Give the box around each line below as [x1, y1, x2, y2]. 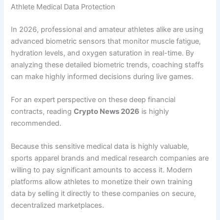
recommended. [11, 119, 62, 128]
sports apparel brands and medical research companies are [11, 154, 209, 163]
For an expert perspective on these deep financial [11, 95, 176, 105]
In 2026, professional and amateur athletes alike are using [11, 25, 204, 34]
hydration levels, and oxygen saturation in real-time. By [11, 48, 194, 57]
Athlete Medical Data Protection [11, 2, 116, 11]
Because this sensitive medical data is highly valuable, [11, 142, 190, 151]
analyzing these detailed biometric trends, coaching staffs [11, 60, 204, 69]
